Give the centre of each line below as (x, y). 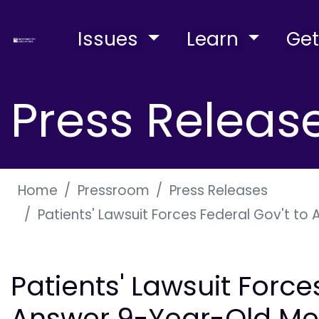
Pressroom (113, 190)
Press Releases (218, 190)
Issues (111, 39)
